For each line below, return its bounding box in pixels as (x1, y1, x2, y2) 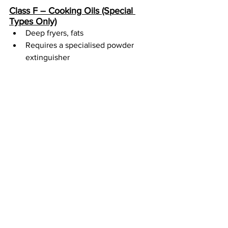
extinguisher (25, 53, 70, 62)
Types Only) (9, 16, 56, 27)
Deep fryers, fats (25, 28, 83, 38)
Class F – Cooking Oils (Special (9, 6, 135, 16)
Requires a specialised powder (25, 41, 136, 50)
